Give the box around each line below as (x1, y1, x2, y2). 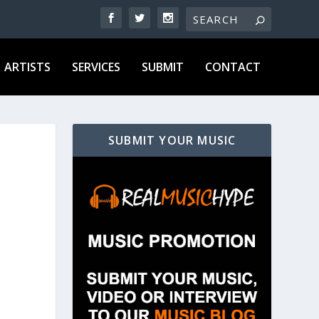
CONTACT (204, 58, 261, 75)
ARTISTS (4, 58, 51, 75)
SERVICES (71, 58, 120, 75)
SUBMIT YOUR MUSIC (108, 132, 236, 148)
